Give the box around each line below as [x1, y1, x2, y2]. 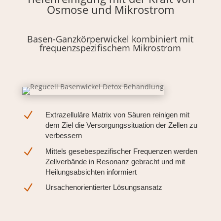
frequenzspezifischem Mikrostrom [39, 42, 182, 54]
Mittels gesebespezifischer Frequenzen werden [45, 147, 197, 156]
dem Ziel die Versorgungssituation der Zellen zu [45, 121, 197, 130]
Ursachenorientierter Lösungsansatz [45, 183, 162, 192]
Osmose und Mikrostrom [46, 2, 174, 17]
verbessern [45, 131, 82, 140]
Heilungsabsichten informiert [45, 168, 137, 177]
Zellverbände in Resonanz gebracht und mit [45, 157, 185, 166]
